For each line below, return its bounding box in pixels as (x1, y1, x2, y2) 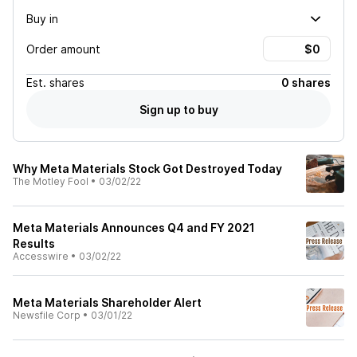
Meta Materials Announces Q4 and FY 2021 (13, 221, 255, 234)
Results (13, 237, 55, 250)
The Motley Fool (13, 175, 88, 187)
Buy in (26, 11, 58, 25)
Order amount (26, 41, 100, 56)
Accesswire (13, 250, 69, 262)
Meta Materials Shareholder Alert (13, 296, 202, 309)
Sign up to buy (139, 102, 218, 116)
